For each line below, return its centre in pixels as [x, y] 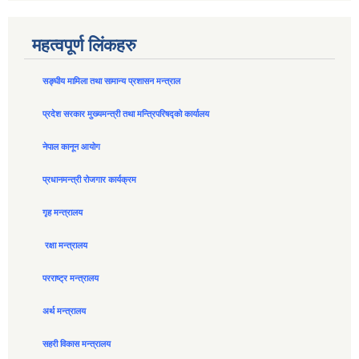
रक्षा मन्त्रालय [66, 246]
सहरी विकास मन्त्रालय [77, 344]
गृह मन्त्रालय [63, 213]
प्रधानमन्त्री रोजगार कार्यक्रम [89, 180]
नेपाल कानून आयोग [71, 147]
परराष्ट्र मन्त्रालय [71, 278]
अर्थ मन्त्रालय [64, 311]
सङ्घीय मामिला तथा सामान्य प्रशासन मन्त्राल [111, 81]
